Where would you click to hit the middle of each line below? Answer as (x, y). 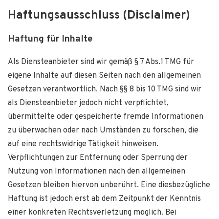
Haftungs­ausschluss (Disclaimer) (99, 16)
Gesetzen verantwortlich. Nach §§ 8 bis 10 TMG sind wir (105, 89)
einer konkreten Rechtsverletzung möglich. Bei (92, 212)
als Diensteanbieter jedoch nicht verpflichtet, (88, 103)
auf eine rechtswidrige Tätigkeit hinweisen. (83, 144)
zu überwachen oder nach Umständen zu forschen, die (103, 130)
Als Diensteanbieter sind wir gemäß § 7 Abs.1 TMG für (101, 62)
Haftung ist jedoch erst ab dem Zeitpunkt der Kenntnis (104, 199)
